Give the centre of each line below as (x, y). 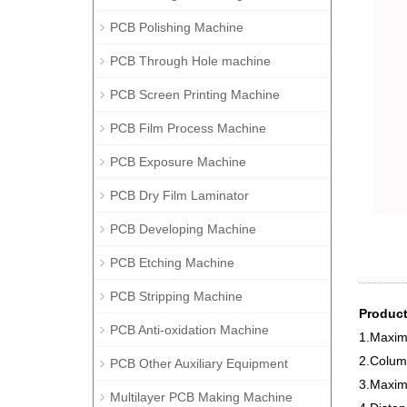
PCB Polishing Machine (177, 27)
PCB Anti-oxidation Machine (189, 330)
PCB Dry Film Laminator (179, 195)
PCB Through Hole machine (190, 61)
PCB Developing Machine (183, 229)
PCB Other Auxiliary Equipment (199, 363)
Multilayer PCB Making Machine (201, 397)
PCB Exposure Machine (178, 162)
